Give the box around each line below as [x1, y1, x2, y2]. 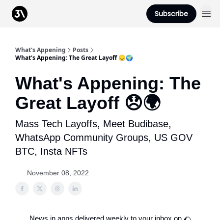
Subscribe [155, 9, 188, 19]
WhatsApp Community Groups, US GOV [15, 132, 192, 143]
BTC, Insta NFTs [15, 146, 87, 157]
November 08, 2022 [27, 169, 89, 177]
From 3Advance [39, 10, 87, 19]
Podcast [95, 7, 120, 16]
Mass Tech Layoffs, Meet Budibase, [15, 118, 171, 129]
